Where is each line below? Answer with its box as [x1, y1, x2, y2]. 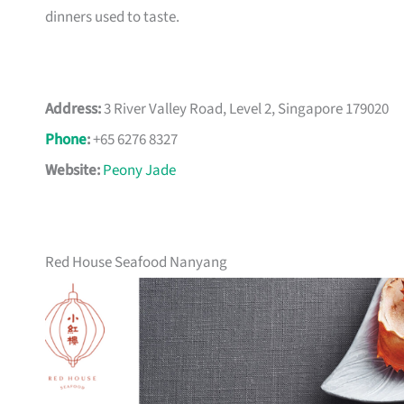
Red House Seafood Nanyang [45, 252, 227, 274]
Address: [45, 98, 101, 121]
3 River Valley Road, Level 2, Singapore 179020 [101, 98, 389, 121]
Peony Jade [103, 160, 176, 182]
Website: [45, 160, 100, 182]
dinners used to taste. [45, 6, 179, 29]
